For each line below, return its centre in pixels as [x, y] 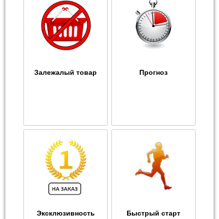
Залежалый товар [66, 72]
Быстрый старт [153, 213]
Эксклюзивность [66, 213]
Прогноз [153, 72]
